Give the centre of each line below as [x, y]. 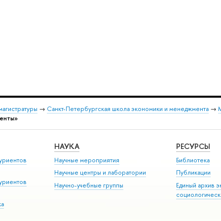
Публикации [194, 173]
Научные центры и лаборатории [100, 173]
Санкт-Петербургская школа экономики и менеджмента [128, 109]
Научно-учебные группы [89, 185]
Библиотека [193, 160]
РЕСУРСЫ [193, 147]
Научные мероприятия [87, 160]
